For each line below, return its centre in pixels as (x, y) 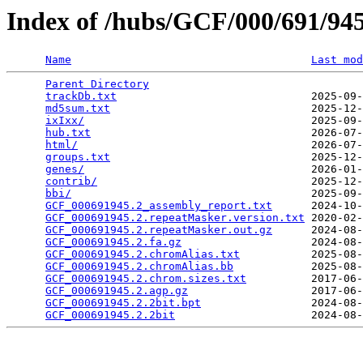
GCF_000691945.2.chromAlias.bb (139, 267)
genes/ (65, 169)
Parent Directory (97, 84)
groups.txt (78, 157)
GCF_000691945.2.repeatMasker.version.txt (175, 218)
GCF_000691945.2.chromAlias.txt (143, 254)
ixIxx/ (65, 121)
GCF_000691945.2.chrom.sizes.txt (146, 279)
